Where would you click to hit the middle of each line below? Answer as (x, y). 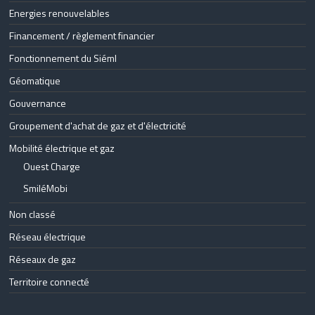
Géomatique (35, 80)
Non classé (33, 214)
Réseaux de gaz (43, 259)
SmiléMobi (46, 188)
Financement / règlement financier (82, 35)
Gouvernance (38, 103)
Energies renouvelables (60, 13)
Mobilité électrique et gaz (62, 148)
